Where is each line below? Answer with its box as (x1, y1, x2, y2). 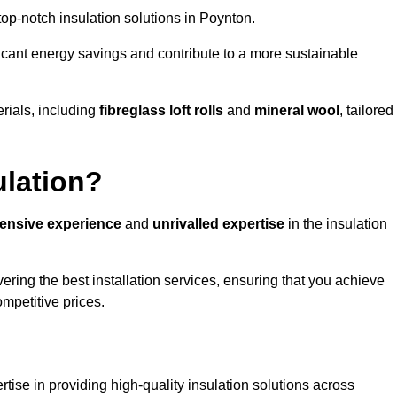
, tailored (339, 103, 393, 119)
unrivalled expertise (152, 216, 284, 232)
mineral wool (254, 103, 339, 119)
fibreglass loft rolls (99, 103, 223, 119)
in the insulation (284, 216, 387, 232)
